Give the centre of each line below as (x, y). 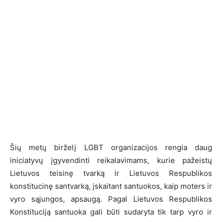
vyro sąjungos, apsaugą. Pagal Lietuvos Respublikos (111, 199)
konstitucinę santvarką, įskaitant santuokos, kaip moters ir (111, 186)
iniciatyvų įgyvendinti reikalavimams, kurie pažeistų (111, 160)
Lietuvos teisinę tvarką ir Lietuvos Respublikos (111, 173)
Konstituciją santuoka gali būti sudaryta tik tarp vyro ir (111, 212)
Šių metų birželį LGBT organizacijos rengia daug (111, 147)
